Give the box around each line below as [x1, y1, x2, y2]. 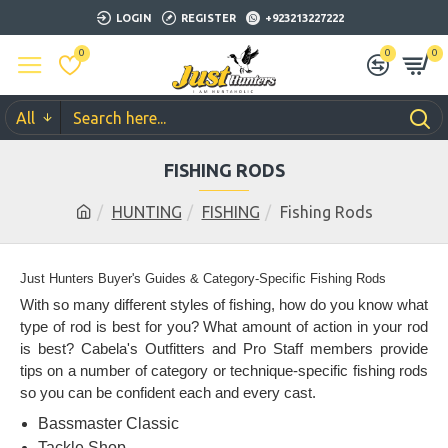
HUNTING [111, 203, 182, 221]
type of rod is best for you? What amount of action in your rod [20, 318, 428, 335]
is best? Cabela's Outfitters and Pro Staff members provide [20, 340, 428, 357]
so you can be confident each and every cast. [20, 384, 316, 401]
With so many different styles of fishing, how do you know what [20, 296, 428, 313]
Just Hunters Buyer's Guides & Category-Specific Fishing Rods [20, 271, 386, 286]
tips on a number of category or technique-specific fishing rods [20, 362, 428, 379]
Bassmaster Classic [38, 415, 179, 432]
